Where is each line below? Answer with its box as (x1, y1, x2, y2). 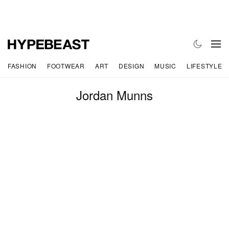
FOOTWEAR (47, 61, 85, 70)
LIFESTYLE (186, 61, 222, 70)
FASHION (8, 61, 37, 70)
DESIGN (118, 61, 145, 70)
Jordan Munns (76, 86, 153, 104)
